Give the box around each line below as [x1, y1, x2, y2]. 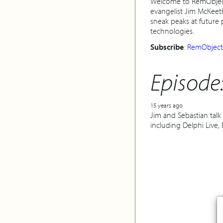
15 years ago [150, 101, 183, 109]
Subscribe [150, 42, 184, 52]
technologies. [150, 26, 194, 36]
